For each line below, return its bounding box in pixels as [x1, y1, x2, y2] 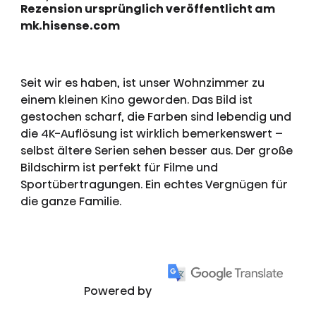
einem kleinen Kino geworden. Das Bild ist [20, 92, 253, 109]
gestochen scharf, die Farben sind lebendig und [20, 109, 291, 126]
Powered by [84, 282, 155, 299]
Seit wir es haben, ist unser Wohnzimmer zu [20, 75, 265, 92]
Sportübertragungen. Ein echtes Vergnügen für [20, 176, 288, 193]
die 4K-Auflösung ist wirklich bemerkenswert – [20, 126, 283, 142]
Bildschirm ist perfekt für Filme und [20, 159, 218, 176]
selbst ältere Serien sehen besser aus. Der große [20, 142, 293, 159]
